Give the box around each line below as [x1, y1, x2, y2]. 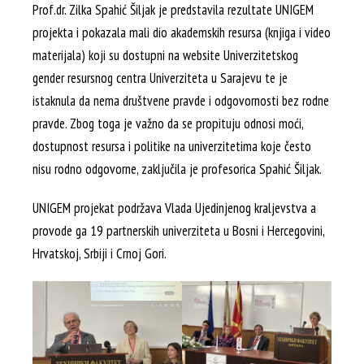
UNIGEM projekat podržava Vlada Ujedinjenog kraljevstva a [32, 199, 316, 217]
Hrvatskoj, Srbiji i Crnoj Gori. [32, 245, 167, 262]
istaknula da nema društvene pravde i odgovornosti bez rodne [32, 92, 329, 110]
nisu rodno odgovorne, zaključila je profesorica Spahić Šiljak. [32, 160, 322, 178]
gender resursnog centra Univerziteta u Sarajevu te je [32, 69, 288, 87]
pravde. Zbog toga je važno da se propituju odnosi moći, [32, 115, 303, 132]
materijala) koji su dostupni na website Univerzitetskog [32, 46, 298, 64]
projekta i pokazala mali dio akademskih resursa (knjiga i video [32, 24, 331, 41]
